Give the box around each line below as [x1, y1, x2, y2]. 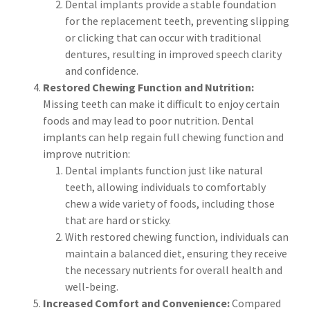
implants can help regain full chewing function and [43, 130, 284, 145]
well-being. [65, 280, 118, 294]
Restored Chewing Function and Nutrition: [43, 80, 254, 95]
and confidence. [65, 64, 138, 78]
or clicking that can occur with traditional [65, 30, 262, 45]
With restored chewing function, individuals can [65, 230, 289, 244]
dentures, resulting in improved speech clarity [65, 47, 282, 62]
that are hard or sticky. [65, 213, 171, 228]
